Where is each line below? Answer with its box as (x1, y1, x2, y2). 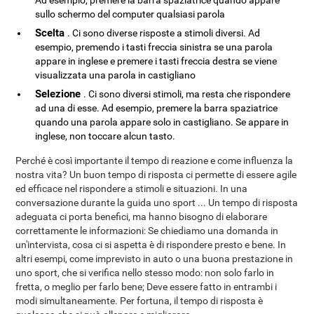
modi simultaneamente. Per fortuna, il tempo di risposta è (15, 295, 264, 306)
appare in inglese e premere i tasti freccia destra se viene (35, 55, 278, 67)
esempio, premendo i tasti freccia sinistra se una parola (35, 41, 273, 53)
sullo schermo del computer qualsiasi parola (35, 8, 226, 20)
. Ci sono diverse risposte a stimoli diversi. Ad (67, 27, 261, 39)
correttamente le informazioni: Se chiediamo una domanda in (15, 225, 279, 236)
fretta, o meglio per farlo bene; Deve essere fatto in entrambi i (15, 281, 278, 292)
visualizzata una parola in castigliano (35, 69, 196, 81)
